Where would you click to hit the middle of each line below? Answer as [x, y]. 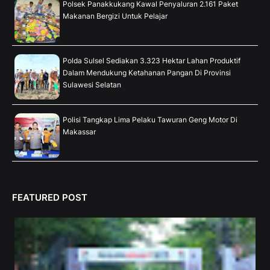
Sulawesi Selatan [92, 84]
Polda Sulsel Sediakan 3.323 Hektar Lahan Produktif [152, 60]
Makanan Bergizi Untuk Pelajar [115, 16]
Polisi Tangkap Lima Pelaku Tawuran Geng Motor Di [150, 119]
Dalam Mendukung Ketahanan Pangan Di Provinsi [147, 72]
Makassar [79, 131]
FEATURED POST [50, 197]
